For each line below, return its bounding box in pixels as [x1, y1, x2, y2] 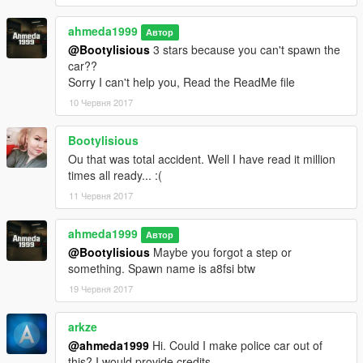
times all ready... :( [68, 167, 162, 184]
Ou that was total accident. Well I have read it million [68, 151, 335, 168]
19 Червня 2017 [69, 282, 133, 296]
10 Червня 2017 [69, 96, 133, 109]
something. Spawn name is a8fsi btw [68, 260, 255, 277]
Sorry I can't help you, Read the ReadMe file [68, 74, 295, 91]
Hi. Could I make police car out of [149, 337, 322, 354]
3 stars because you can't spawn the [150, 41, 340, 58]
